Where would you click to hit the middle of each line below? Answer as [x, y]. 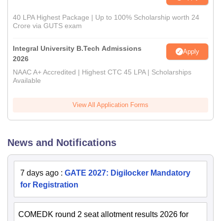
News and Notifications [62, 143]
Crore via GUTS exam [47, 26]
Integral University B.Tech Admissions [77, 48]
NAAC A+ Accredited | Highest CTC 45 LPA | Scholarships [102, 72]
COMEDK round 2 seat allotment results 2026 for [103, 214]
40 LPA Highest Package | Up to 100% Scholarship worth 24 [106, 17]
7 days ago [39, 173]
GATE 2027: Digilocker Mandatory [128, 173]
